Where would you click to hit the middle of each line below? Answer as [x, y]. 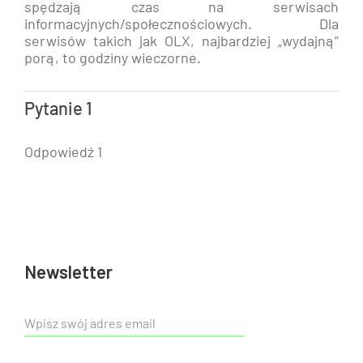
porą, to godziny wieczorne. [113, 58]
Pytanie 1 [58, 109]
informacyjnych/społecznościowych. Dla [181, 23]
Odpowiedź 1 [63, 152]
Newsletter [68, 271]
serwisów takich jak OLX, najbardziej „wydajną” [181, 41]
